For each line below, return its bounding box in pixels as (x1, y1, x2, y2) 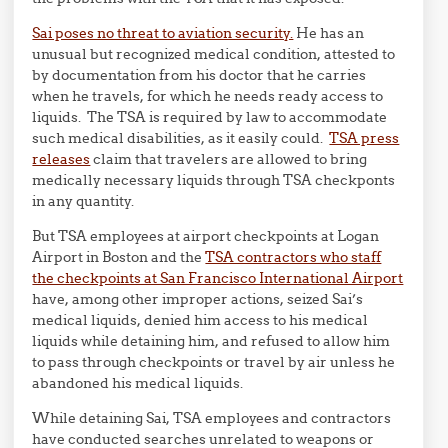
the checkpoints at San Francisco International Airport (32, 269, 404, 287)
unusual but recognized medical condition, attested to (32, 45, 396, 63)
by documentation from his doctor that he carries (32, 66, 367, 84)
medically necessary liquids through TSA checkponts (32, 171, 396, 189)
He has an (293, 24, 365, 42)
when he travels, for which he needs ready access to (32, 87, 384, 105)
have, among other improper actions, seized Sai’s (32, 290, 364, 308)
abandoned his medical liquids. (32, 374, 244, 392)
